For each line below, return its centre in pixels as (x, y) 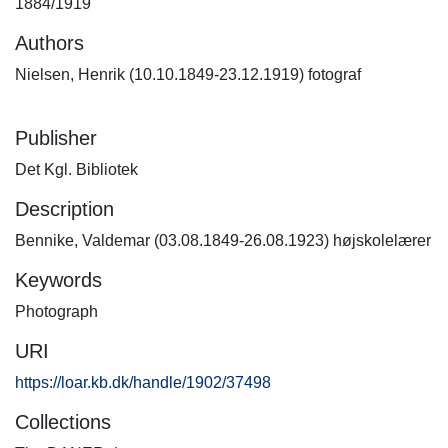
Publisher (56, 138)
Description (64, 209)
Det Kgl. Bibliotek (76, 169)
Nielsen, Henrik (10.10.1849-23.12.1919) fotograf (188, 74)
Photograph (56, 311)
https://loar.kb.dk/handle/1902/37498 (143, 382)
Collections (63, 422)
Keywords (58, 280)
